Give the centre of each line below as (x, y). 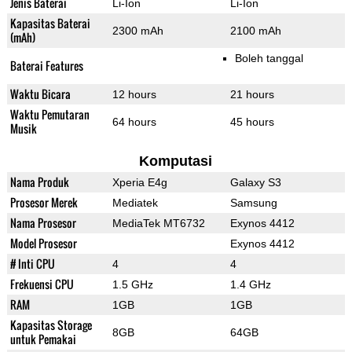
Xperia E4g (139, 183)
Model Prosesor (43, 244)
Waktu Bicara (40, 94)
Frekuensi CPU (42, 284)
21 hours (252, 95)
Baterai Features (46, 66)
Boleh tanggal (269, 59)
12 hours (134, 95)
